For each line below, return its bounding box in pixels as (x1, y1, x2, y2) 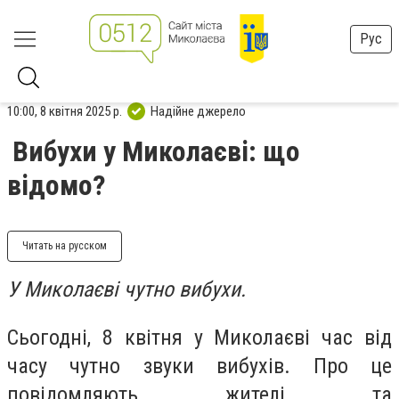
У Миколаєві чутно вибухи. (7, 277, 251, 302)
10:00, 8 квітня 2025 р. (7, 102, 122, 119)
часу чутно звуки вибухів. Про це (7, 353, 392, 379)
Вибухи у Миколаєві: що (12, 134, 300, 168)
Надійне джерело (151, 102, 246, 119)
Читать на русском (22, 240, 107, 252)
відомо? (7, 168, 106, 202)
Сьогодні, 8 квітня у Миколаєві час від (7, 324, 392, 350)
